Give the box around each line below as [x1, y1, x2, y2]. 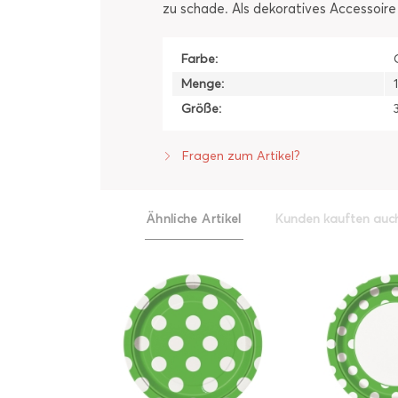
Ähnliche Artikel [147, 211, 242, 227]
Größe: [181, 101, 221, 116]
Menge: [181, 76, 224, 92]
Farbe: [181, 52, 218, 67]
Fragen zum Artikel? [179, 148, 300, 163]
